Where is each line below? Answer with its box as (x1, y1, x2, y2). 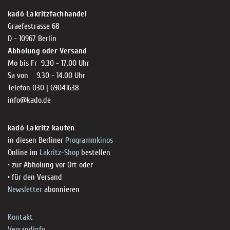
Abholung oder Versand (8, 46, 87, 55)
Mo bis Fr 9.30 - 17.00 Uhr (8, 58, 89, 68)
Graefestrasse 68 (8, 21, 60, 31)
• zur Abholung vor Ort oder (8, 160, 93, 169)
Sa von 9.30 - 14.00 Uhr (8, 70, 85, 80)
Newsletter (8, 184, 42, 194)
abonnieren (42, 184, 80, 194)
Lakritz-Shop (40, 147, 79, 157)
